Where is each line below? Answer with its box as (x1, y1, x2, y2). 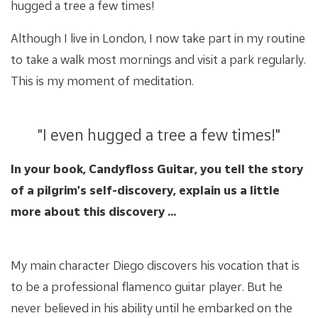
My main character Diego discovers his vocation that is (11, 257, 300, 273)
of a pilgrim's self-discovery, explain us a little (11, 182, 280, 197)
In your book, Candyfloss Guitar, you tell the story (11, 160, 303, 176)
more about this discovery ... (11, 203, 176, 219)
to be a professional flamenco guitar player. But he (11, 278, 283, 294)
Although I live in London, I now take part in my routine (11, 30, 305, 45)
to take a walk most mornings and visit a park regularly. (11, 51, 306, 67)
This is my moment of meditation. (11, 72, 194, 88)
